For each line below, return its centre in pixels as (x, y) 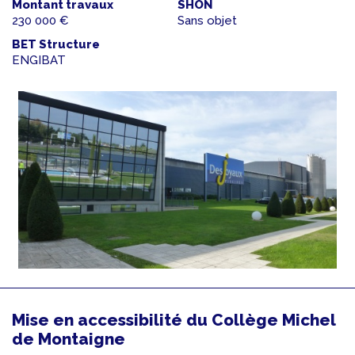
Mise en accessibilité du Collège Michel (174, 320)
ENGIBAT (39, 60)
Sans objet (207, 21)
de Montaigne (69, 339)
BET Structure (56, 44)
